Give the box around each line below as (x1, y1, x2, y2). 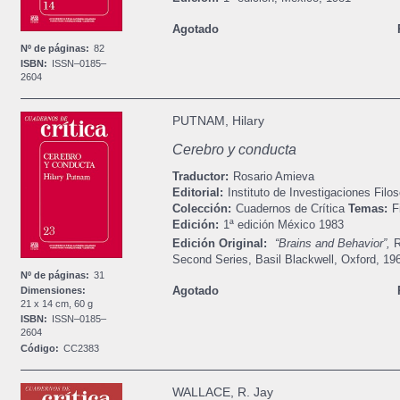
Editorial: (171, 186, 223, 200)
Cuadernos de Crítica (235, 202, 345, 216)
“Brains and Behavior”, (274, 236, 394, 250)
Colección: (171, 202, 231, 216)
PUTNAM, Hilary (171, 113, 264, 129)
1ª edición (222, 218, 274, 232)
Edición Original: (171, 236, 267, 250)
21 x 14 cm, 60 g (21, 298, 94, 310)
